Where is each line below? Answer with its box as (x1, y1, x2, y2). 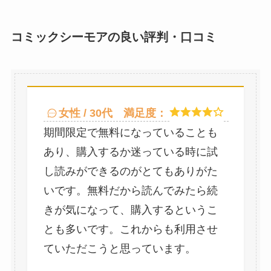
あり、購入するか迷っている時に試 (43, 145, 218, 158)
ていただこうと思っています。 (43, 242, 196, 255)
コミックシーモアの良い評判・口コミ (10, 30, 217, 44)
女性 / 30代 (59, 106, 113, 119)
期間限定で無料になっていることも (43, 126, 218, 139)
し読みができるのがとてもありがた (43, 165, 218, 177)
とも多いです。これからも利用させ (43, 223, 218, 235)
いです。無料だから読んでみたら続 (43, 184, 218, 197)
